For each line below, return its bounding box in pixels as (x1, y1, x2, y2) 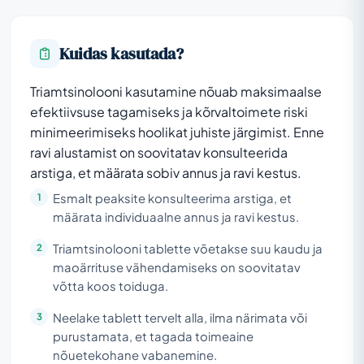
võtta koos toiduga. (53, 278, 168, 293)
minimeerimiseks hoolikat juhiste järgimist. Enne (30, 123, 324, 141)
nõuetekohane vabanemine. (53, 347, 217, 362)
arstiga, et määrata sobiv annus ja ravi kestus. (30, 163, 301, 181)
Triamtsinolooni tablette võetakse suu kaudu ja (53, 240, 323, 256)
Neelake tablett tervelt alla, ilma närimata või (53, 310, 307, 325)
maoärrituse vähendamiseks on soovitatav (53, 259, 301, 275)
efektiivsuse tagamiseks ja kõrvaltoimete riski (30, 102, 308, 120)
